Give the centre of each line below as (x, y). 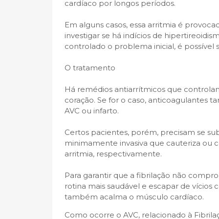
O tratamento (90, 68)
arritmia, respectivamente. (113, 154)
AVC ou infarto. (92, 111)
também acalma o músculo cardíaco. (134, 197)
